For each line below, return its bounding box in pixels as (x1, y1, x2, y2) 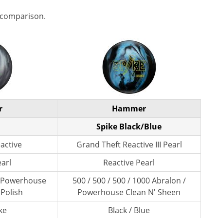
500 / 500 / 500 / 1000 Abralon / (72, 175, 186, 186)
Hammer (112, 103, 146, 114)
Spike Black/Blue (96, 121, 162, 132)
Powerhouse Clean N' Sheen (77, 187, 181, 198)
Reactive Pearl (103, 157, 155, 168)
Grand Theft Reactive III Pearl (76, 139, 182, 150)
